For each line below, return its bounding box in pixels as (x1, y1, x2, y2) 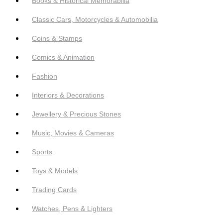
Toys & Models (32, 167, 78, 175)
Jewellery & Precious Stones (32, 110, 121, 118)
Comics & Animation (32, 53, 95, 62)
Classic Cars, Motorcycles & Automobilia (32, 15, 158, 24)
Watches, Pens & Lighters (32, 205, 112, 213)
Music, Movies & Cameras (32, 129, 114, 137)
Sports (32, 148, 52, 156)
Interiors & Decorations (32, 91, 104, 100)
